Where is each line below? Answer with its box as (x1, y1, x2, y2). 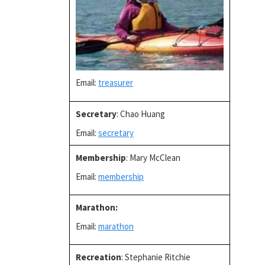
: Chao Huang (117, 108, 165, 119)
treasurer (98, 77, 133, 88)
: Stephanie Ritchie (121, 251, 190, 263)
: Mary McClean (126, 152, 180, 163)
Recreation (76, 251, 121, 263)
